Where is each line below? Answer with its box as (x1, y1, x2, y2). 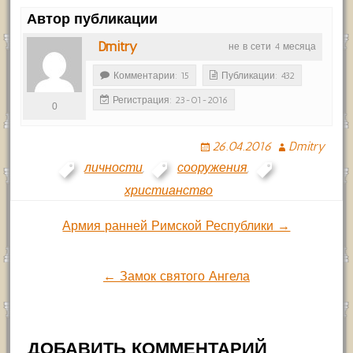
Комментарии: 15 (113, 70, 190, 82)
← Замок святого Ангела (102, 269, 250, 284)
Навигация (9, 217, 160, 252)
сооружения (176, 160, 247, 176)
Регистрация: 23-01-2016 (113, 95, 229, 106)
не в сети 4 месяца (228, 41, 316, 53)
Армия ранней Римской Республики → (62, 218, 291, 234)
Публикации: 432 (221, 70, 295, 82)
